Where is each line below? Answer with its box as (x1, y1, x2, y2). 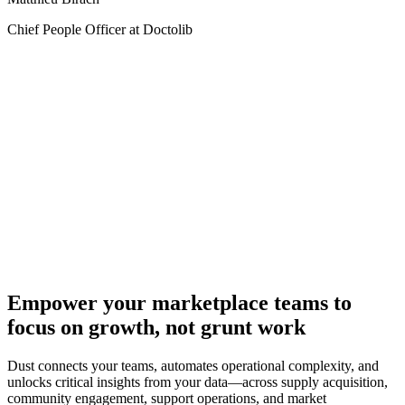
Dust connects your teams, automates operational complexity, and (7, 357, 379, 373)
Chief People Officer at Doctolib (7, 22, 193, 37)
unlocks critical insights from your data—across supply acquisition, (7, 373, 388, 390)
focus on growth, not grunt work (7, 315, 306, 339)
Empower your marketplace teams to (7, 290, 352, 315)
